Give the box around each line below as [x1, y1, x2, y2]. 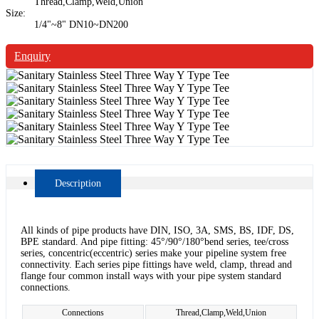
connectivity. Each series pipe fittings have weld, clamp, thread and [21, 258, 292, 270]
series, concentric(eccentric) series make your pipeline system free [21, 247, 286, 258]
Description [55, 177, 101, 189]
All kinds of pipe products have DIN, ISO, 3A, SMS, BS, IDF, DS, [21, 224, 294, 236]
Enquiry [14, 49, 51, 62]
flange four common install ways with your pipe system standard [21, 270, 281, 281]
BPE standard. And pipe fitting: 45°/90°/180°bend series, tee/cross [21, 236, 288, 247]
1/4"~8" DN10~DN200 [34, 19, 128, 30]
